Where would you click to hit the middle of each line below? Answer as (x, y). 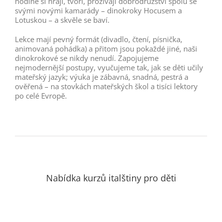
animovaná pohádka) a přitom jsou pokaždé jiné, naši (106, 48)
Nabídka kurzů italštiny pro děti (111, 178)
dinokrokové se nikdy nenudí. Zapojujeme (87, 58)
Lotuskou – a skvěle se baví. (62, 20)
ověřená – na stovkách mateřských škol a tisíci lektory (106, 86)
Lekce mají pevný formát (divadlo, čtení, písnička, (99, 39)
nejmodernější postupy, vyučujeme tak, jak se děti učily (109, 67)
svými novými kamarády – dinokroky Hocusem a (98, 10)
